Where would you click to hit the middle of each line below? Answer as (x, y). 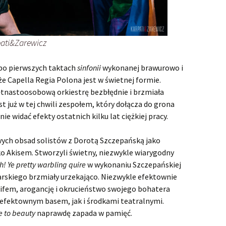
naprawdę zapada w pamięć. (84, 213)
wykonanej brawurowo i (142, 67)
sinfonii (89, 67)
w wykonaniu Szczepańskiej (134, 164)
